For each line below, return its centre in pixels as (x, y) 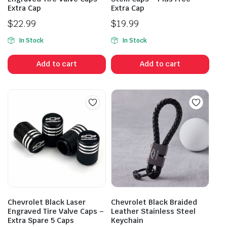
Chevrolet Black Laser (47, 202)
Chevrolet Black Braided (154, 202)
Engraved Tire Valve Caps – (56, 211)
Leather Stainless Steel (153, 211)
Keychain (127, 220)
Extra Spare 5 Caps (41, 220)
